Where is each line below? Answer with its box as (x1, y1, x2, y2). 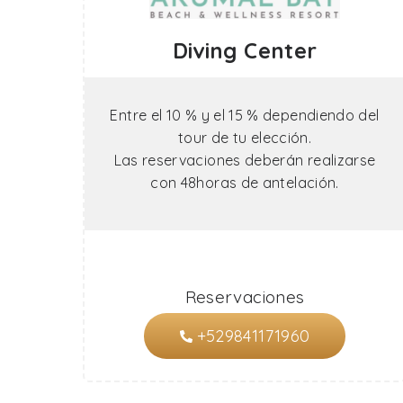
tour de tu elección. (177, 129, 312, 147)
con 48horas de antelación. (150, 174, 339, 192)
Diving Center (172, 37, 318, 64)
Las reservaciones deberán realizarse (113, 151, 376, 169)
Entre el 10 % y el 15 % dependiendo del (110, 106, 380, 124)
